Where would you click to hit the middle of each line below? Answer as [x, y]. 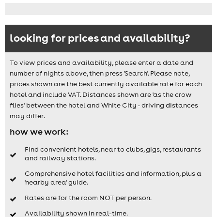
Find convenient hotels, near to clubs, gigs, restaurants [113, 149]
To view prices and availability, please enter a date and [101, 62]
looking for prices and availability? [100, 37]
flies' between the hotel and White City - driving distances [104, 105]
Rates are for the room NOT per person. [88, 198]
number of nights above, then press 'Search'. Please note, [100, 73]
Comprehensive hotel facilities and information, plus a [113, 174]
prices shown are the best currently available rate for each [106, 84]
